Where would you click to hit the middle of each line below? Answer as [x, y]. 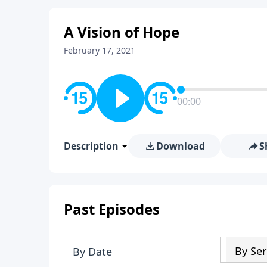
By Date [92, 251]
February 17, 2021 [100, 50]
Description [91, 146]
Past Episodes [112, 209]
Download [180, 146]
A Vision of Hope [122, 32]
